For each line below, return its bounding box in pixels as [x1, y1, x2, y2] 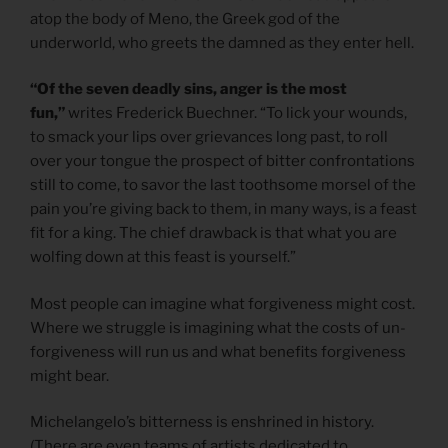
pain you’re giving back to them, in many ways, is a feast [30, 200, 417, 219]
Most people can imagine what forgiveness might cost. [30, 294, 415, 313]
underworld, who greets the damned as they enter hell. [30, 33, 414, 52]
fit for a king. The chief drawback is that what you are [30, 224, 397, 243]
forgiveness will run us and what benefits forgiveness [30, 342, 406, 361]
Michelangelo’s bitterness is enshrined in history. [30, 413, 374, 432]
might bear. [30, 366, 109, 385]
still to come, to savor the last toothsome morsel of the [30, 176, 416, 195]
